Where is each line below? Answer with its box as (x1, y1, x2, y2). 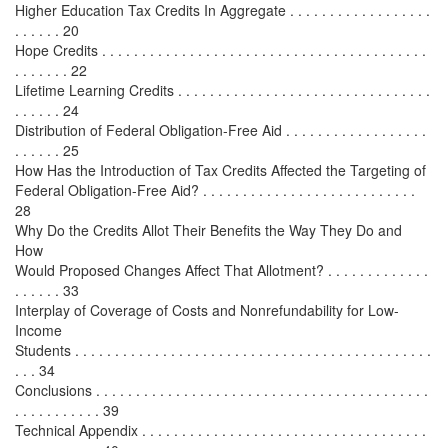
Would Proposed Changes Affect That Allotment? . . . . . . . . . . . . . (15, 260, 428, 280)
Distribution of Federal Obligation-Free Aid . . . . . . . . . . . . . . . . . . (15, 120, 426, 140)
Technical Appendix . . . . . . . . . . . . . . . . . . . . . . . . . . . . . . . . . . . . (15, 420, 426, 440)
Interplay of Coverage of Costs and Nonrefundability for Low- (15, 300, 399, 320)
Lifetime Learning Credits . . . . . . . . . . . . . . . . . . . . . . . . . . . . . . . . (15, 80, 430, 100)
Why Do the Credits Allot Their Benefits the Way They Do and (15, 220, 402, 240)
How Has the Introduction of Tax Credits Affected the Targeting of (15, 160, 426, 180)
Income (15, 320, 62, 340)
